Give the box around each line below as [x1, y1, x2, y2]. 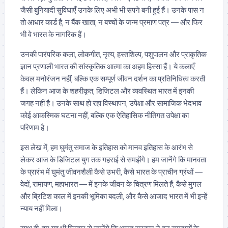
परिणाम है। [20, 123, 49, 132]
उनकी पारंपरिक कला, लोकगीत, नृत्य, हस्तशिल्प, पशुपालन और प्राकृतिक [20, 49, 207, 59]
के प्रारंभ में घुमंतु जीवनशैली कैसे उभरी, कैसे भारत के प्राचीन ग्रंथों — [20, 167, 203, 176]
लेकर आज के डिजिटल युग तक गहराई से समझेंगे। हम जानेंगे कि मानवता [20, 155, 206, 164]
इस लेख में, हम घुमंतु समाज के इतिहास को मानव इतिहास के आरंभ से [20, 142, 193, 152]
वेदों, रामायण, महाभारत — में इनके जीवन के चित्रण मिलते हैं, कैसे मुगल [20, 179, 202, 188]
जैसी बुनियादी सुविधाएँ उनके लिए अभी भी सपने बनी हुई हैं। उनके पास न [20, 5, 204, 14]
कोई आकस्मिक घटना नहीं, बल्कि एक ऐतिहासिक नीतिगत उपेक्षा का [20, 110, 189, 120]
